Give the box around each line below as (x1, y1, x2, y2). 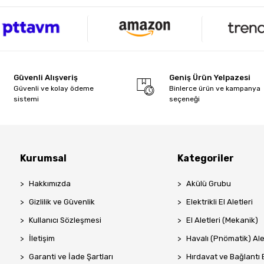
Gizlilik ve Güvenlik (29, 197, 95, 207)
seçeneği (169, 95, 200, 104)
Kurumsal (20, 153, 67, 164)
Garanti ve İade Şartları (29, 252, 113, 262)
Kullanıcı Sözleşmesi (29, 216, 101, 225)
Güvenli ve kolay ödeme (14, 84, 94, 93)
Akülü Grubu (186, 179, 231, 189)
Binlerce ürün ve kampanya (169, 84, 261, 93)
